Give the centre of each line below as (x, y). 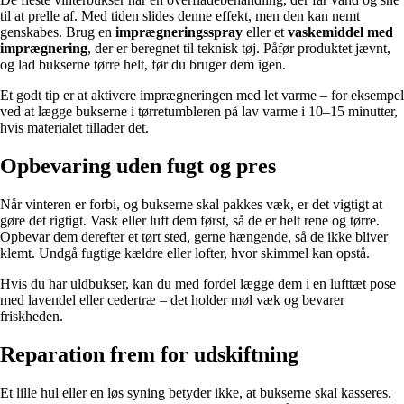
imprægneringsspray (179, 32)
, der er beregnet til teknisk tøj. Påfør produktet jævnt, (239, 49)
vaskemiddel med (340, 32)
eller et (265, 32)
